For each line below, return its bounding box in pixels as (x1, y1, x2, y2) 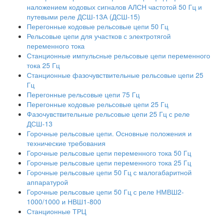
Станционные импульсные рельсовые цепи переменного (27, 50, 210, 60)
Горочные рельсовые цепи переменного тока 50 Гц (27, 147, 191, 158)
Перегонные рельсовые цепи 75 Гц (27, 89, 140, 99)
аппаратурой (27, 177, 68, 187)
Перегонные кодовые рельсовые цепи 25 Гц (27, 99, 168, 109)
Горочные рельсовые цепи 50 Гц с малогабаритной (27, 167, 192, 177)
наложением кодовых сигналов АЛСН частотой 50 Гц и (27, 1, 202, 12)
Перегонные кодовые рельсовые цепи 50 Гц (27, 21, 168, 31)
